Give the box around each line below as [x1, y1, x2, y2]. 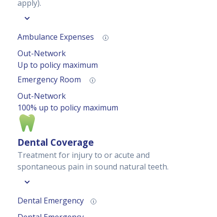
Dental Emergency [17, 195, 84, 206]
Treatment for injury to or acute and [17, 150, 150, 161]
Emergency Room [17, 74, 83, 85]
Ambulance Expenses [17, 31, 96, 43]
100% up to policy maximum [17, 102, 118, 113]
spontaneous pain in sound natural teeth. [17, 161, 169, 172]
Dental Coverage [17, 136, 94, 149]
